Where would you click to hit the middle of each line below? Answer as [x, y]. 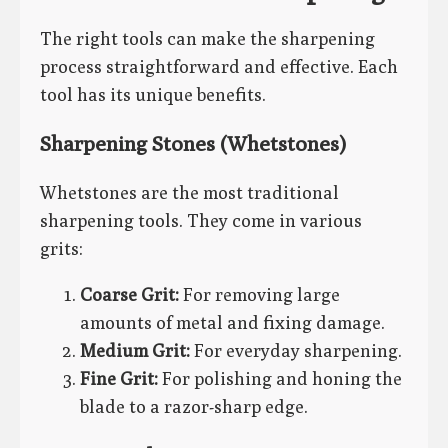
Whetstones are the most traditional [189, 193]
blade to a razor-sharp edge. [194, 407]
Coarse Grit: [129, 295]
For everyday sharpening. [296, 351]
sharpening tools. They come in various [201, 221]
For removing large [259, 295]
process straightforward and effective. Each [219, 67]
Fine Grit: [119, 379]
